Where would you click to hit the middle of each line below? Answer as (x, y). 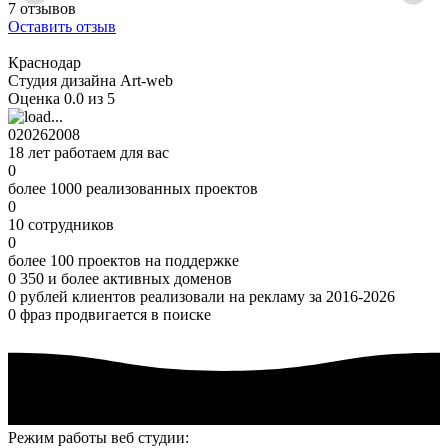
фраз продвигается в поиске (115, 315)
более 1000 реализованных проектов (133, 189)
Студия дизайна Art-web (90, 81)
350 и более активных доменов (126, 279)
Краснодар (44, 63)
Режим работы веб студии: (98, 437)
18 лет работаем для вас (88, 153)
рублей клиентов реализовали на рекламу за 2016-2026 (207, 297)
